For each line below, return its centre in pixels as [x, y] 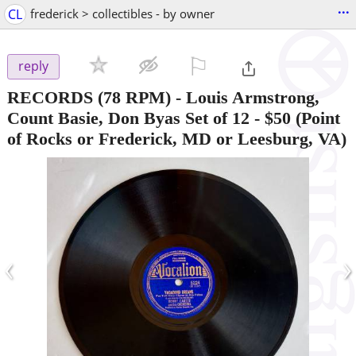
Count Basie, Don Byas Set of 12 [128, 118]
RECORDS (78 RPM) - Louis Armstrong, [163, 97]
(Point [315, 118]
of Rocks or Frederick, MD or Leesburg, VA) [177, 138]
